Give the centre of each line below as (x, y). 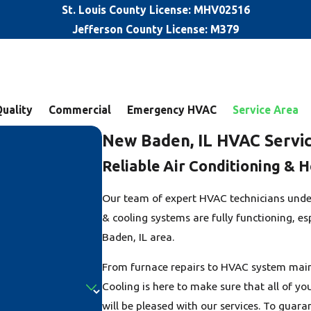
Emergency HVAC (172, 109)
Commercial (80, 109)
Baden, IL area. (138, 236)
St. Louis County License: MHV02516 (155, 10)
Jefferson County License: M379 (155, 29)
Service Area (266, 109)
